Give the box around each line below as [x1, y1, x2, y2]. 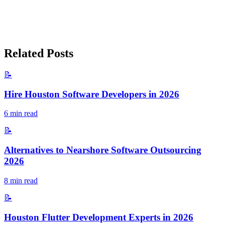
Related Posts [4, 47, 73, 60]
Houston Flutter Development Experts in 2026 [4, 211, 193, 222]
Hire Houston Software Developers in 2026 [4, 88, 179, 99]
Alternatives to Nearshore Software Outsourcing [4, 145, 201, 156]
